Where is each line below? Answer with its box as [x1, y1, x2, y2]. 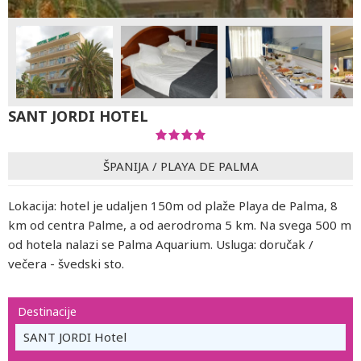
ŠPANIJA [102, 157, 149, 174]
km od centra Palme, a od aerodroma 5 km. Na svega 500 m [8, 217, 351, 233]
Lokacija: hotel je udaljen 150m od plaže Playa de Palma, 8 [8, 197, 338, 214]
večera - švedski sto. [8, 255, 124, 272]
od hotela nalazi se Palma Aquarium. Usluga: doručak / [8, 236, 313, 252]
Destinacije [18, 304, 77, 319]
